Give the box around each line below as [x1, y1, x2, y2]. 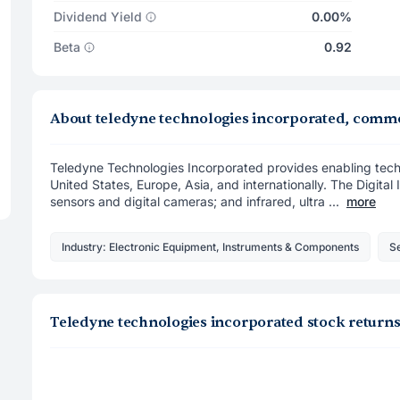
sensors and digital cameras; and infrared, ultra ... [50, 194, 339, 209]
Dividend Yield [54, 9, 142, 24]
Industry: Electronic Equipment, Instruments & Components [62, 239, 359, 254]
